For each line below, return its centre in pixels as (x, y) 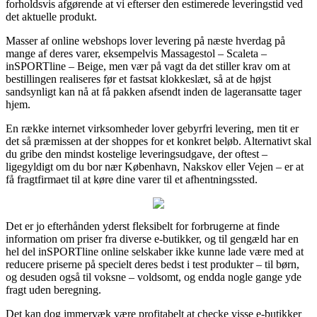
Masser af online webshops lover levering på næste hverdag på (145, 40)
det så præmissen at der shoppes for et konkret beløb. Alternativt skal (158, 141)
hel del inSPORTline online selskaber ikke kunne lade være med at (155, 251)
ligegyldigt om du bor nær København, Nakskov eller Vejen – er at (155, 166)
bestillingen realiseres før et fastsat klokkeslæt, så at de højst (138, 79)
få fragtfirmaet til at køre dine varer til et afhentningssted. (132, 179)
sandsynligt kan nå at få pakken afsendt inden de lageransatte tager (154, 91)
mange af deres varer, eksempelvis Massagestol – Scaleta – (136, 53)
